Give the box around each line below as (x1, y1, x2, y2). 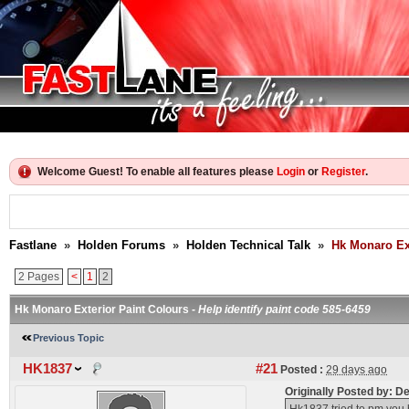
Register (321, 165, 365, 178)
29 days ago (326, 363, 387, 376)
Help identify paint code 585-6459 (198, 303, 371, 316)
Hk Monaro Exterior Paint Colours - (15, 303, 198, 316)
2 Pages (18, 270, 59, 283)
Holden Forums (78, 238, 165, 252)
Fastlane (9, 238, 57, 252)
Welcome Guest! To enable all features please (37, 165, 277, 178)
